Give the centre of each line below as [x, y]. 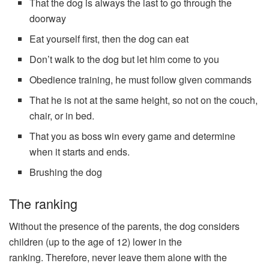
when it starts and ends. [80, 151]
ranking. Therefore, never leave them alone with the [118, 258]
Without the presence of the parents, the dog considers [124, 226]
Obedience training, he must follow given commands [141, 79]
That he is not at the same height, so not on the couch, [144, 100]
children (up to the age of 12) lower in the [95, 242]
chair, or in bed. [62, 115]
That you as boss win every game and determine [133, 136]
